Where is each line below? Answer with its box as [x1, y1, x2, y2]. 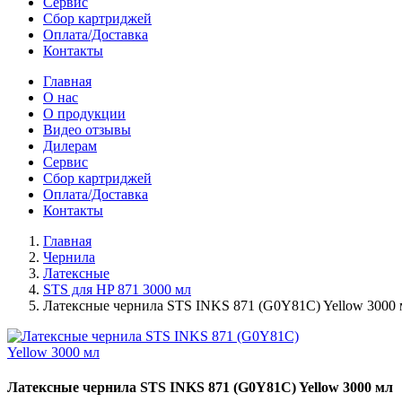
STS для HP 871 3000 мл [43, 281, 191, 297]
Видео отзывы [43, 121, 131, 137]
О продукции [43, 105, 126, 121]
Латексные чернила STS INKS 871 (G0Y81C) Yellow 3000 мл [7, 379, 393, 395]
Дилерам [43, 137, 97, 153]
